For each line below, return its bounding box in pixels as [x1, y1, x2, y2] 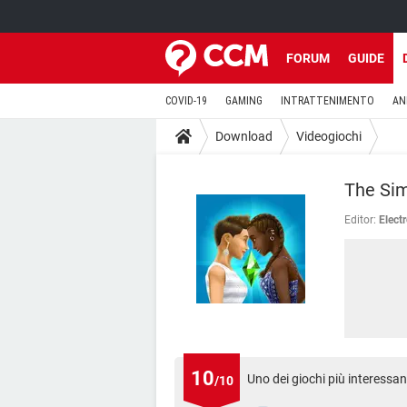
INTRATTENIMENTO [281, 94, 374, 107]
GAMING [225, 94, 263, 107]
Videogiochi [296, 128, 362, 144]
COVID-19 [165, 94, 207, 107]
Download [215, 128, 273, 144]
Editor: [344, 213, 376, 226]
